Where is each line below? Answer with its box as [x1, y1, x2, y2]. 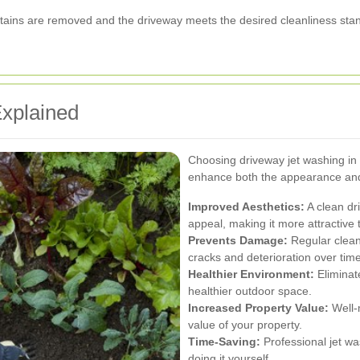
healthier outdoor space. [188, 284, 312, 297]
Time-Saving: [188, 334, 260, 348]
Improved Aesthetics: [188, 199, 305, 213]
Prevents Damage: [188, 233, 288, 247]
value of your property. [188, 317, 302, 331]
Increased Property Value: [188, 301, 329, 314]
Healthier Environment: [188, 267, 314, 280]
